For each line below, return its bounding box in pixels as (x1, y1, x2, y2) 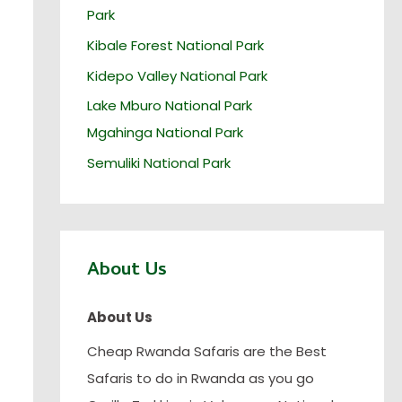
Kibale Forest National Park (86, 35, 264, 55)
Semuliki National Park (86, 153, 231, 173)
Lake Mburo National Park (86, 96, 252, 116)
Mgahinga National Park (86, 123, 243, 143)
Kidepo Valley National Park (86, 66, 267, 85)
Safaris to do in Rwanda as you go (86, 368, 314, 388)
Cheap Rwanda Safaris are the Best (86, 341, 327, 361)
